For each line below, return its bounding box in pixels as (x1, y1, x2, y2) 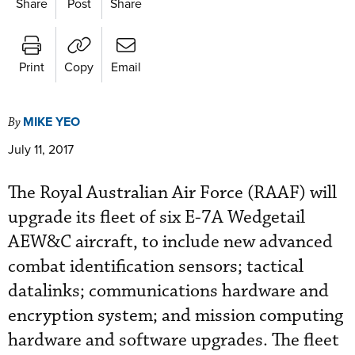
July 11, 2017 (8, 139, 74, 158)
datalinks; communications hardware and (8, 279, 329, 303)
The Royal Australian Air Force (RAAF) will (8, 181, 337, 204)
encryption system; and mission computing (8, 303, 343, 327)
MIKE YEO (23, 112, 80, 131)
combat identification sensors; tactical (8, 254, 303, 278)
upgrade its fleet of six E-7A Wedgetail (8, 205, 305, 229)
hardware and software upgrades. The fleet (8, 328, 339, 352)
